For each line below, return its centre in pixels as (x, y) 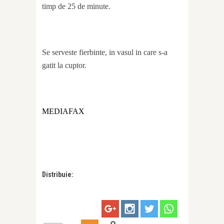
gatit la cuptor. (64, 65)
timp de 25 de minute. (76, 6)
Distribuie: (58, 175)
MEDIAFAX (63, 111)
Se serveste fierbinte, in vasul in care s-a (105, 52)
